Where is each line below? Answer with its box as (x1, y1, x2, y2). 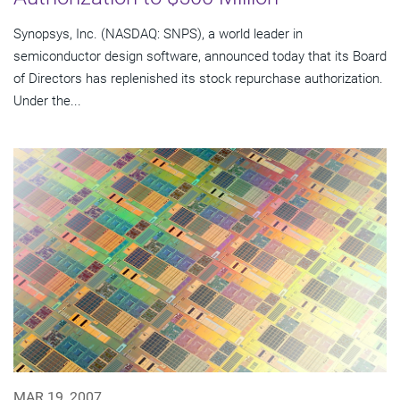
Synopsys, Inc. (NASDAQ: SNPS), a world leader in (13, 26, 303, 43)
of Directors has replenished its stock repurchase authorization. (13, 71, 383, 87)
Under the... (13, 93, 81, 110)
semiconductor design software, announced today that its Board (13, 48, 387, 65)
